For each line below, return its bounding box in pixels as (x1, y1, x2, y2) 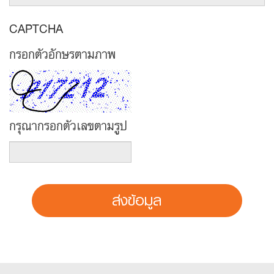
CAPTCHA (9, 18, 63, 39)
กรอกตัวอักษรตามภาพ (9, 43, 116, 64)
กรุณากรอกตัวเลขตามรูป (9, 115, 127, 136)
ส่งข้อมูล (112, 187, 162, 214)
